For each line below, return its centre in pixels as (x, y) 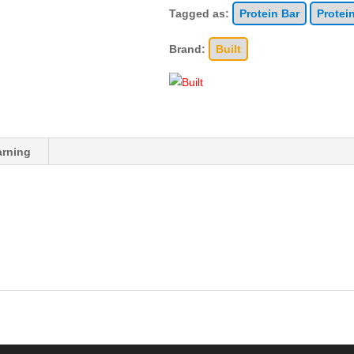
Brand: (188, 49)
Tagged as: (200, 13)
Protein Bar (269, 13)
